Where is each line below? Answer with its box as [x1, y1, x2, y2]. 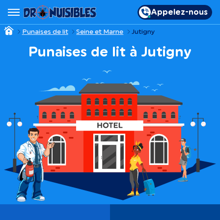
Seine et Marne [76, 28, 124, 35]
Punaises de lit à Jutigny [28, 45, 192, 59]
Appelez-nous [151, 8, 208, 16]
